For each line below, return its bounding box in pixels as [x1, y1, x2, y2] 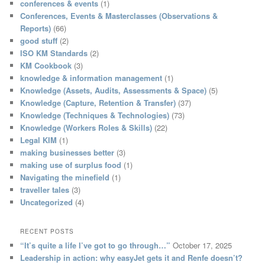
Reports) [20, 22, 51, 34]
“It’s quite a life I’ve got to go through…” [20, 240, 171, 251]
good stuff [20, 34, 58, 46]
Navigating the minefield [20, 171, 110, 183]
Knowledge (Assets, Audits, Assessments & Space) [20, 84, 207, 96]
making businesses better [20, 146, 115, 158]
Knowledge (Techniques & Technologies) [20, 109, 170, 121]
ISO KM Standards [20, 47, 88, 59]
